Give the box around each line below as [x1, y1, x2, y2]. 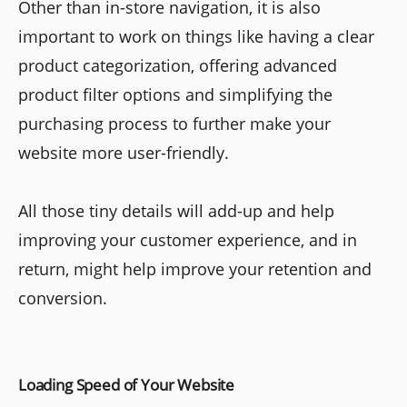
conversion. [18, 286, 107, 309]
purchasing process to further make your [18, 112, 331, 134]
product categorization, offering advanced [18, 54, 337, 76]
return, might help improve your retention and [18, 257, 372, 280]
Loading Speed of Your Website [18, 373, 235, 395]
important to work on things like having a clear [18, 25, 374, 47]
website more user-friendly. [18, 141, 229, 164]
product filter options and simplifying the [18, 83, 333, 105]
